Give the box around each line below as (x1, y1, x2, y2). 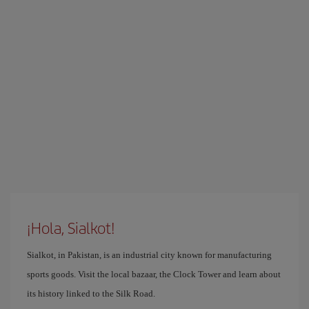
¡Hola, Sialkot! (27, 217, 115, 239)
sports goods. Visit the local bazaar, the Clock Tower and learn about (27, 269, 281, 279)
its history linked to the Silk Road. (27, 288, 155, 299)
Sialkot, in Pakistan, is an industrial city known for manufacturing (27, 250, 272, 260)
